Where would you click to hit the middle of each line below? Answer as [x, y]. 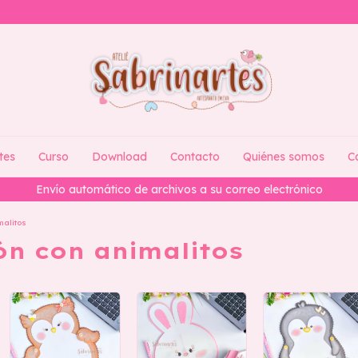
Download [119, 157]
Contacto [195, 157]
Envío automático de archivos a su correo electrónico [179, 189]
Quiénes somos [283, 157]
